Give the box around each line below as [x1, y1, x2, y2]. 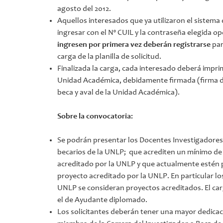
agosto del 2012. [57, 4, 111, 13]
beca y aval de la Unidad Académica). [57, 88, 180, 97]
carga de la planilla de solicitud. [57, 52, 162, 61]
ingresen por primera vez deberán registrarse [57, 40, 211, 49]
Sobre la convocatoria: [57, 112, 133, 120]
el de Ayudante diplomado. [57, 196, 148, 204]
